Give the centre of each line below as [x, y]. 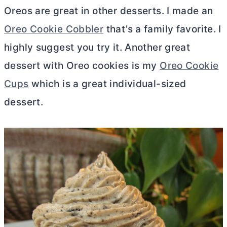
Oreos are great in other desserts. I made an [109, 11]
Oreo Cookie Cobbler [54, 29]
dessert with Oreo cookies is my [82, 65]
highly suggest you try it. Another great [97, 47]
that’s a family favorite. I [162, 29]
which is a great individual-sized [107, 84]
